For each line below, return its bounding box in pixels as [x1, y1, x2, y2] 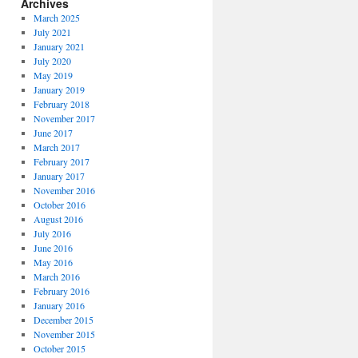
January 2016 [33, 299, 85, 312]
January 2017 [33, 169, 85, 182]
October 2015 [33, 342, 86, 355]
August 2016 [33, 213, 83, 225]
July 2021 [33, 26, 71, 38]
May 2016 [33, 256, 73, 268]
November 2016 [33, 184, 95, 197]
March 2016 [33, 270, 80, 283]
